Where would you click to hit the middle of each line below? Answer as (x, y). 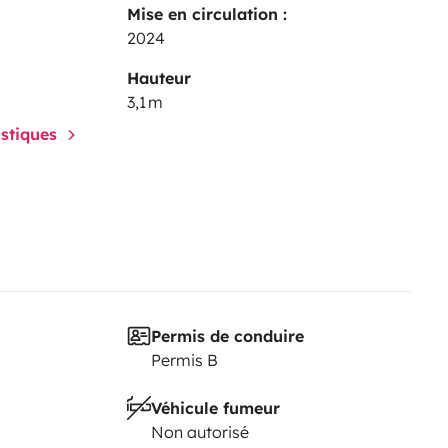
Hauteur (158, 77)
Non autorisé (199, 431)
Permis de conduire (227, 335)
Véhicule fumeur (215, 407)
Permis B (184, 359)
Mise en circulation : (206, 13)
